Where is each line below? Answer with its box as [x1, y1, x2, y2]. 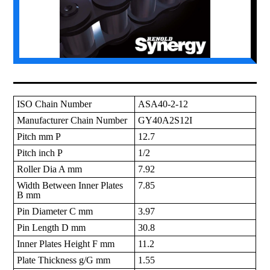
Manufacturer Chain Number [17, 115, 128, 126]
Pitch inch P [17, 148, 63, 159]
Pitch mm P [17, 131, 61, 142]
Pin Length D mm [17, 222, 86, 233]
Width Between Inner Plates [17, 180, 124, 191]
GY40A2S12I [138, 115, 193, 126]
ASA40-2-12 [138, 99, 189, 110]
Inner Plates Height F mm [17, 239, 115, 250]
